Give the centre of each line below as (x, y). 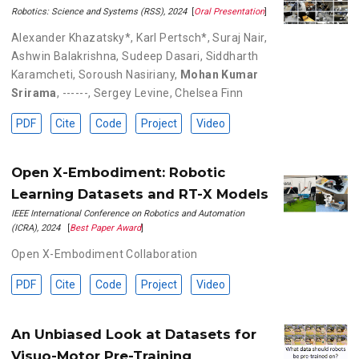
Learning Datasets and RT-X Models (139, 194)
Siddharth (232, 56)
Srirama (34, 93)
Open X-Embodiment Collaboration (104, 254)
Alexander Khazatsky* (71, 37)
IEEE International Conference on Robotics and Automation (127, 214)
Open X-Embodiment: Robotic (118, 173)
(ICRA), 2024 (35, 228)
